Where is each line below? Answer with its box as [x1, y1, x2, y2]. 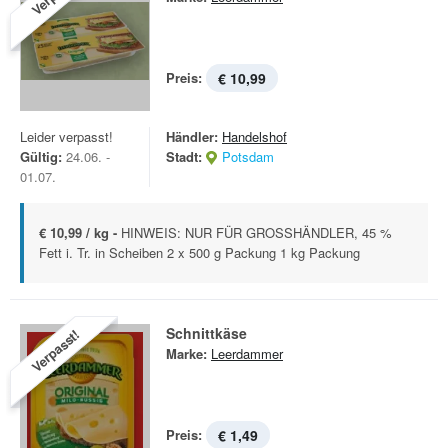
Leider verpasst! [20, 127, 113, 146]
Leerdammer [211, 344, 283, 363]
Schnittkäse [166, 323, 247, 343]
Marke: [166, 344, 207, 363]
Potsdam [222, 147, 274, 166]
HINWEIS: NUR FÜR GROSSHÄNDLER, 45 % [121, 223, 392, 242]
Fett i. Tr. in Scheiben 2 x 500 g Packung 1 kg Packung [39, 243, 360, 262]
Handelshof [222, 127, 287, 146]
